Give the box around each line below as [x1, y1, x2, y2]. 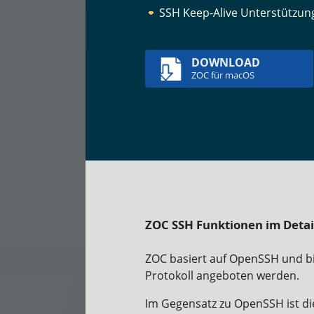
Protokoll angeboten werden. [145, 268, 299, 283]
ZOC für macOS [191, 69, 254, 81]
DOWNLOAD [191, 55, 260, 70]
